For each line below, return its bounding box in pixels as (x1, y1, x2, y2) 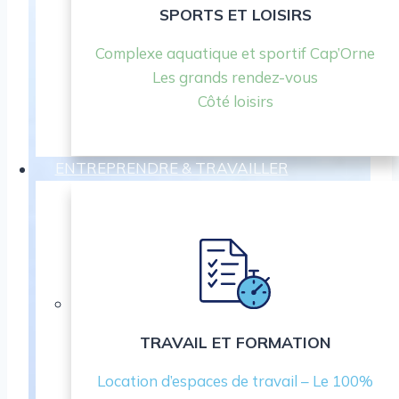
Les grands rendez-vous (152, 67, 318, 86)
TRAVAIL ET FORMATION (139, 332, 331, 353)
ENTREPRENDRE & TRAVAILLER (54, 159, 289, 178)
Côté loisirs (197, 91, 273, 110)
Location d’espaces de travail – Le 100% (97, 371, 373, 391)
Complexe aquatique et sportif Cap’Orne (95, 43, 375, 62)
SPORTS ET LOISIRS (159, 4, 312, 24)
